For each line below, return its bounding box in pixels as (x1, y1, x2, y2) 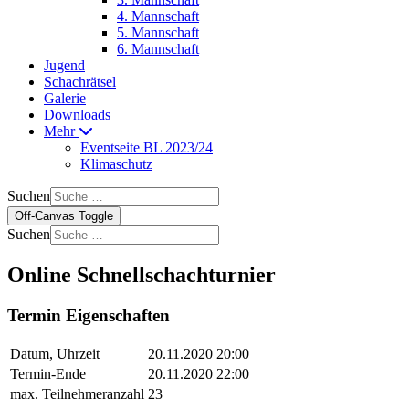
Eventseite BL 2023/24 (80, 140, 213, 155)
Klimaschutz (80, 156, 152, 172)
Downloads (44, 107, 110, 122)
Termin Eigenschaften (7, 305, 170, 325)
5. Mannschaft (117, 25, 199, 40)
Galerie (44, 90, 86, 106)
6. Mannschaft (117, 41, 199, 57)
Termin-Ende (10, 365, 86, 382)
